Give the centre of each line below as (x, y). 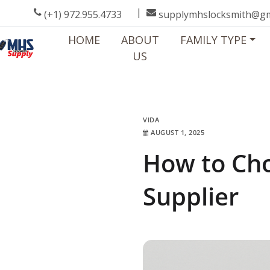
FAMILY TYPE (213, 40)
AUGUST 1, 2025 (177, 132)
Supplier (191, 196)
